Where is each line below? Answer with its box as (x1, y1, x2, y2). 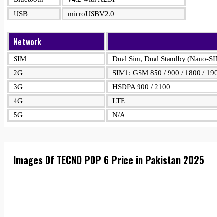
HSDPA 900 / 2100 (112, 83, 170, 91)
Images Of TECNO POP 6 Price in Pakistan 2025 (14, 152, 204, 167)
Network (14, 36, 42, 47)
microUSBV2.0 (68, 10, 114, 17)
